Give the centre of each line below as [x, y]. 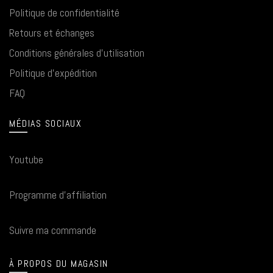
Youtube [26, 159]
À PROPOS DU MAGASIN [59, 264]
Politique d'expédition [53, 73]
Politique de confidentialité [64, 12]
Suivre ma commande [53, 230]
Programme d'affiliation [58, 195]
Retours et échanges [52, 33]
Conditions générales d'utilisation [77, 53]
